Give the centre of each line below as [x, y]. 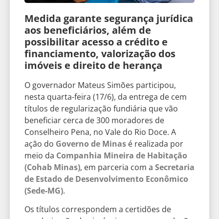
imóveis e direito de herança [93, 65]
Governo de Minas [91, 143]
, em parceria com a [118, 167]
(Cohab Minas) [52, 167]
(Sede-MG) [44, 190]
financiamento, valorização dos [100, 53]
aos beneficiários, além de [88, 30]
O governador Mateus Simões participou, [100, 85]
